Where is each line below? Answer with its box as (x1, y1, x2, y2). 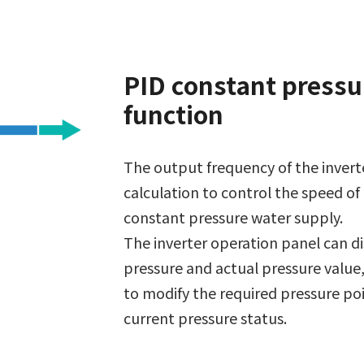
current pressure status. (123, 307, 287, 329)
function (123, 96, 223, 132)
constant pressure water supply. (123, 206, 343, 228)
